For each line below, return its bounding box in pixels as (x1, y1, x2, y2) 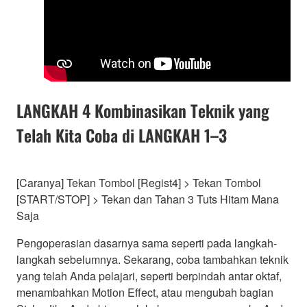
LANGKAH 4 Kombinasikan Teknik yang (16, 97, 269, 123)
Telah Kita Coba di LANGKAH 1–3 (16, 122, 227, 147)
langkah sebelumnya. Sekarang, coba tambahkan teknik (16, 251, 288, 267)
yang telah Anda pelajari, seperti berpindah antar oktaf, (16, 267, 282, 284)
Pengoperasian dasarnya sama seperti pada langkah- (16, 234, 277, 251)
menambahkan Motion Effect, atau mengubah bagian (16, 284, 273, 300)
